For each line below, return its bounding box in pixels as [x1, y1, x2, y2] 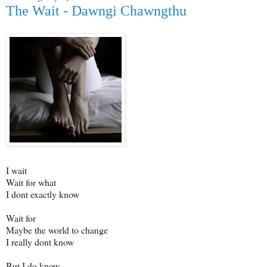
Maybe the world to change [6, 223, 108, 236]
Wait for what [6, 175, 56, 188]
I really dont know [6, 235, 74, 248]
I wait [6, 163, 27, 176]
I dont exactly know [6, 187, 79, 200]
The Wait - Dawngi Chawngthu [6, 2, 187, 18]
